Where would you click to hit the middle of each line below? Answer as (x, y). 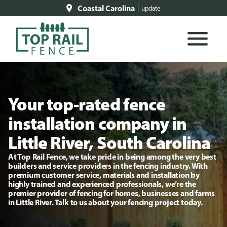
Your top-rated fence (87, 104)
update (151, 8)
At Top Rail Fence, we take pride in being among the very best (112, 157)
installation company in (97, 123)
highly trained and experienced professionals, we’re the (102, 184)
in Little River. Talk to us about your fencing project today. (105, 202)
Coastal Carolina (106, 8)
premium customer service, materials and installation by (104, 175)
